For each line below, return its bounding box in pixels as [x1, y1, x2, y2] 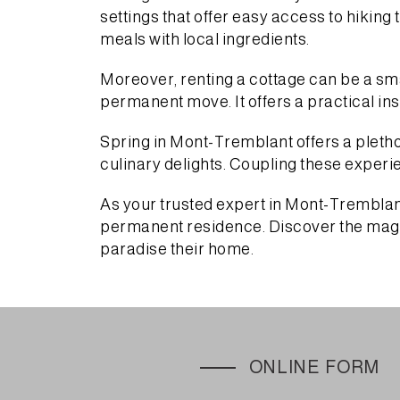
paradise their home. [100, 239, 254, 258]
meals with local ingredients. [100, 29, 310, 48]
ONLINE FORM [249, 357, 379, 378]
